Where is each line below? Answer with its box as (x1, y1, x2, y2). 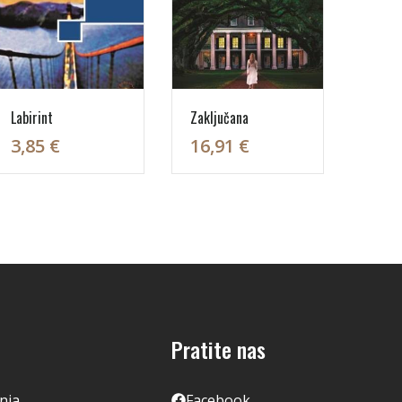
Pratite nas (171, 333, 266, 365)
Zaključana (190, 107, 249, 128)
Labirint (11, 107, 53, 128)
